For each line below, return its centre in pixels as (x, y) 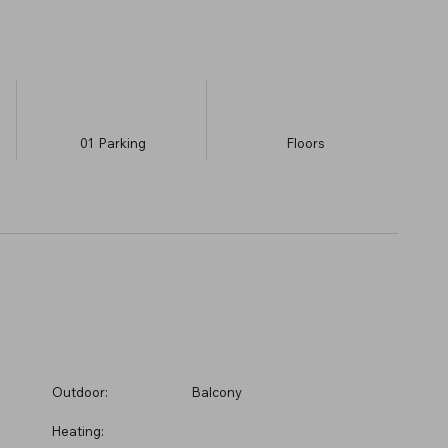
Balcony (217, 391)
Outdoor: (79, 391)
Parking (122, 142)
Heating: (77, 430)
